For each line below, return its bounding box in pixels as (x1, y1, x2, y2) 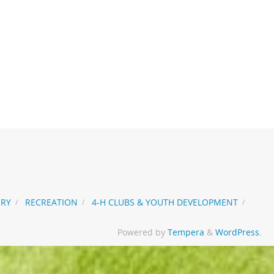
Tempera (168, 226, 204, 238)
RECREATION (24, 196, 78, 208)
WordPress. (215, 226, 262, 238)
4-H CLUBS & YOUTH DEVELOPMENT (91, 196, 238, 208)
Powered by (117, 226, 168, 238)
